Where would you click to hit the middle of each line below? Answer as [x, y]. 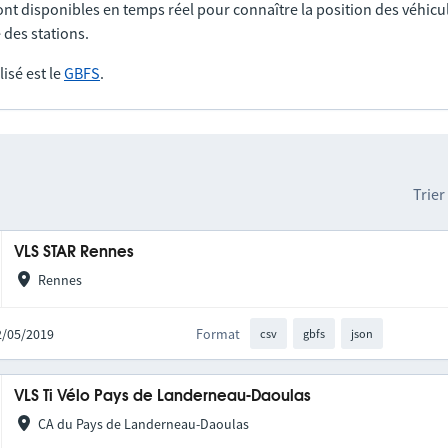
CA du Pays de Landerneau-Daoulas [143, 424]
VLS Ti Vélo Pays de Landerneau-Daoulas [163, 397]
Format [218, 333]
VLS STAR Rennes [74, 252]
